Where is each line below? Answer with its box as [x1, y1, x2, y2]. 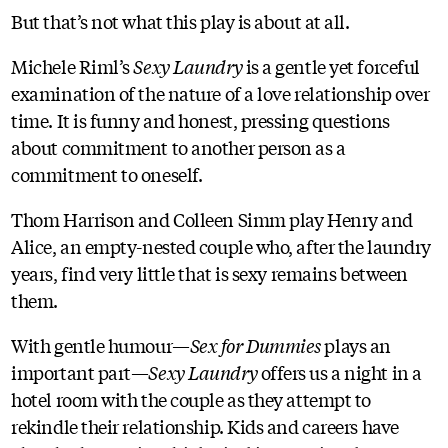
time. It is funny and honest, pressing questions [11, 107, 390, 134]
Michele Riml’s [11, 53, 134, 80]
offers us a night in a [260, 359, 422, 386]
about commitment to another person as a [11, 134, 346, 161]
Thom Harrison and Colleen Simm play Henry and [11, 206, 413, 233]
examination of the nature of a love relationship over [11, 80, 430, 107]
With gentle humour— [11, 332, 190, 359]
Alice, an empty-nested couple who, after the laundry [11, 233, 431, 260]
